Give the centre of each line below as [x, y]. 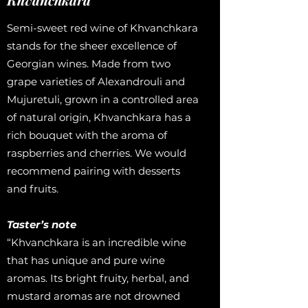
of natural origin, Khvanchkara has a [99, 117]
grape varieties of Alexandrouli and [96, 81]
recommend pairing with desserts [93, 171]
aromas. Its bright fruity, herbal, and [98, 278]
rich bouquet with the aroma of [87, 135]
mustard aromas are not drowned [93, 296]
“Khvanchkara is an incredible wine [97, 242]
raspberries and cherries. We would [97, 153]
